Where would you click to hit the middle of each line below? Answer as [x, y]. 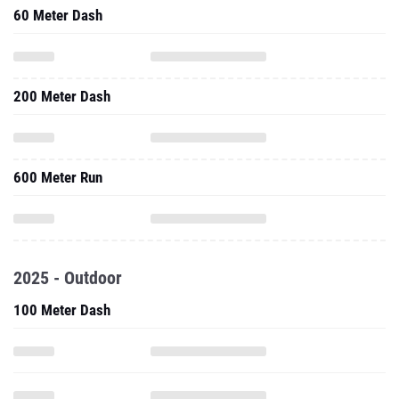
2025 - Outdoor [68, 216]
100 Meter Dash [62, 248]
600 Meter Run [58, 115]
